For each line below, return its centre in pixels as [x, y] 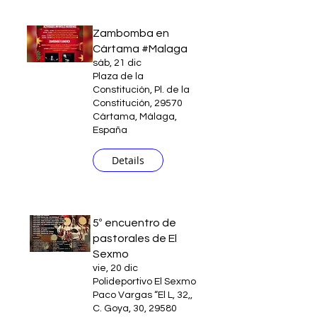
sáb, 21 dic [117, 63]
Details [128, 160]
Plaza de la [118, 76]
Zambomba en [131, 33]
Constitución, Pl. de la [141, 90]
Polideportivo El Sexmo [144, 282]
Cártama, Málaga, [135, 117]
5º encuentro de [134, 223]
